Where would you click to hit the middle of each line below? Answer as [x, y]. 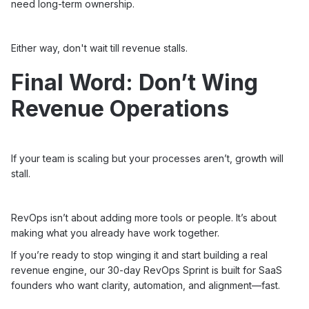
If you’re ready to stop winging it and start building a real [139, 255]
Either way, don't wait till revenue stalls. [101, 48]
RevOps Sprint [176, 270]
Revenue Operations [120, 109]
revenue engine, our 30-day [77, 270]
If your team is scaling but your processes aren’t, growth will [147, 158]
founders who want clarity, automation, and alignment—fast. [146, 285]
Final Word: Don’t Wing [134, 82]
